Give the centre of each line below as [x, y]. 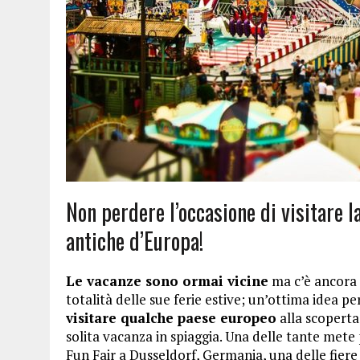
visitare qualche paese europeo [171, 317]
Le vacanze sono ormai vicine [167, 280]
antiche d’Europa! [135, 240]
